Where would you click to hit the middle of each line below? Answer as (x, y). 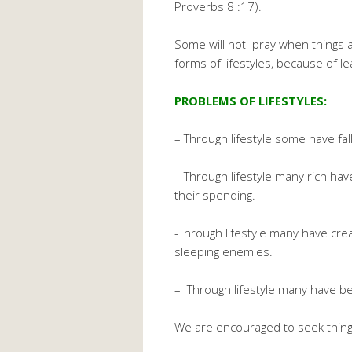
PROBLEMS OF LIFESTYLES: (251, 101)
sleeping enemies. (224, 252)
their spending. (215, 195)
